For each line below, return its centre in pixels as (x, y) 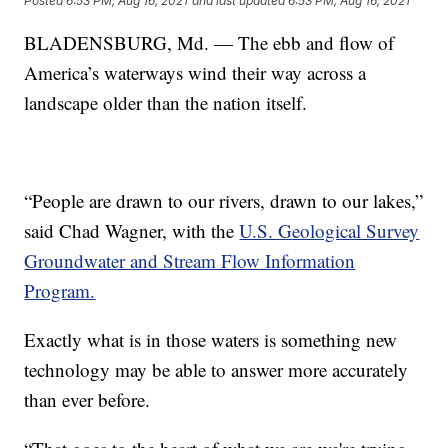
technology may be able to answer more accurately (216, 369)
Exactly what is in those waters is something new (211, 339)
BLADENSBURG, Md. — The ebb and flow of (209, 42)
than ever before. (87, 399)
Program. (60, 290)
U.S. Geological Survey (329, 230)
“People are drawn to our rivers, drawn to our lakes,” (224, 200)
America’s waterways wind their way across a (195, 72)
